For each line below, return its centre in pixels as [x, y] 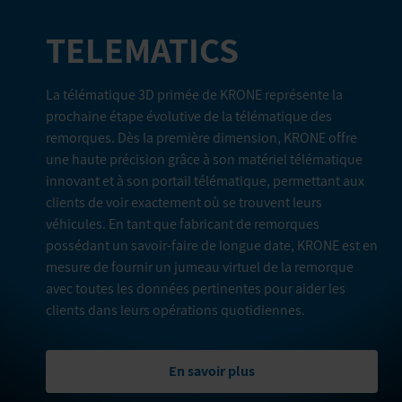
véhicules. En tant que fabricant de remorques [183, 223]
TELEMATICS [142, 49]
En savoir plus [212, 371]
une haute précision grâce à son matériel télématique [204, 159]
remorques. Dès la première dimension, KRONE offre [201, 137]
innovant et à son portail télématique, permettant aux [205, 180]
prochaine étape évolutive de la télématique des [189, 116]
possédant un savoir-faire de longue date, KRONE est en [212, 245]
